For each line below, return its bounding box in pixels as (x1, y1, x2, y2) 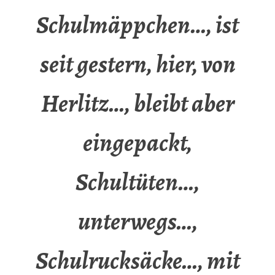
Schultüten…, (76, 165, 199, 199)
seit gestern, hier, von (39, 47, 236, 82)
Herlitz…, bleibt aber (41, 87, 234, 121)
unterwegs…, (77, 204, 198, 239)
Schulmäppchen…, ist (36, 8, 239, 42)
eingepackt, (83, 126, 192, 160)
